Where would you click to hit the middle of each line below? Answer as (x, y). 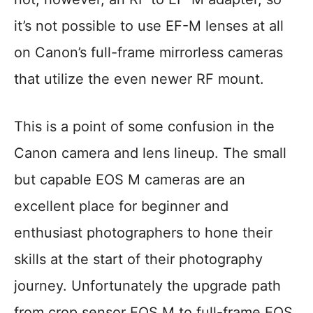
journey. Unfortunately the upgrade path (147, 286)
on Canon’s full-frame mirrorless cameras (148, 52)
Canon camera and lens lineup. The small (150, 153)
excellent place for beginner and (121, 206)
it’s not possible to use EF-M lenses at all (149, 26)
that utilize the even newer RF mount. (139, 79)
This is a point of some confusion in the (144, 126)
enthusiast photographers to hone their (143, 233)
